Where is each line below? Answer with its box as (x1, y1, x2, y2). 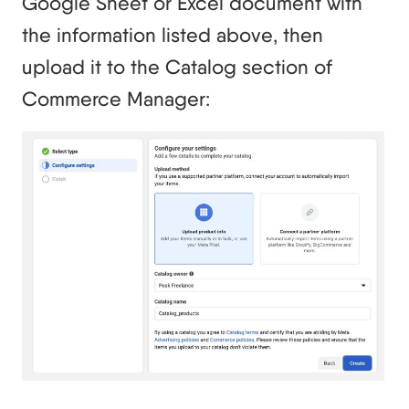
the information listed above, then (22, 23, 323, 47)
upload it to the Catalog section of (22, 55, 332, 79)
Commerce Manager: (22, 87, 210, 111)
